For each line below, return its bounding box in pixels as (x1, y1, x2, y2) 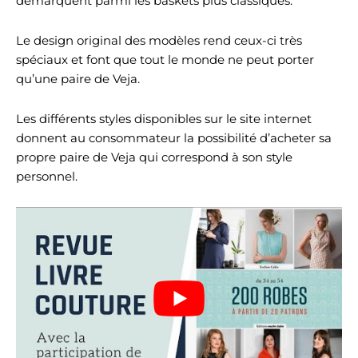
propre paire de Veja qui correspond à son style (16, 149, 292, 165)
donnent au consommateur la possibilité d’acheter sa (16, 130, 332, 145)
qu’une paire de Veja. (16, 71, 140, 86)
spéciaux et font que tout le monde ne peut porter (16, 52, 314, 67)
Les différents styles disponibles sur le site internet (16, 111, 312, 126)
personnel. (16, 169, 78, 184)
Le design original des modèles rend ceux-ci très (16, 33, 302, 48)
